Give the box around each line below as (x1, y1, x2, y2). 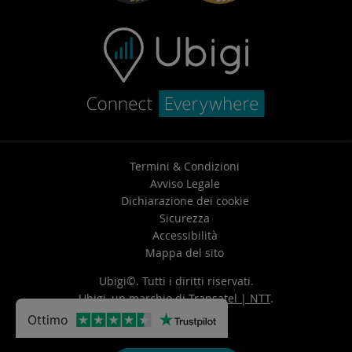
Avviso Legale (149, 176, 220, 191)
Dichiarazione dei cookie (120, 193, 249, 208)
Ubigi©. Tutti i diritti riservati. (98, 273, 254, 288)
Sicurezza (159, 211, 210, 225)
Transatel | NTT (189, 291, 270, 306)
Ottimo (27, 312, 68, 328)
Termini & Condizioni (130, 159, 240, 174)
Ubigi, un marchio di (79, 291, 189, 306)
